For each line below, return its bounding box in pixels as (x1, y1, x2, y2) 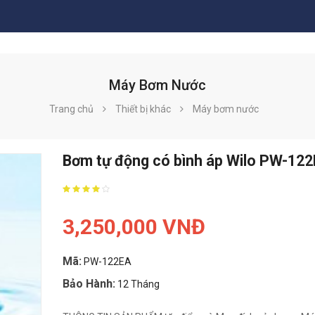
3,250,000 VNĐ (63, 214, 205, 240)
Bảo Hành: (63, 277, 115, 291)
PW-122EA (84, 256, 131, 268)
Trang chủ (49, 103, 94, 115)
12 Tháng (117, 278, 160, 290)
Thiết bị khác (115, 103, 171, 115)
